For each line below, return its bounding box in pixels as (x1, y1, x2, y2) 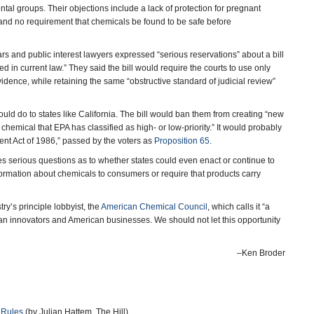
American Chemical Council (101, 202, 207, 212)
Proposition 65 (154, 136, 210, 146)
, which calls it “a (207, 202, 270, 212)
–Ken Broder (237, 248, 285, 258)
